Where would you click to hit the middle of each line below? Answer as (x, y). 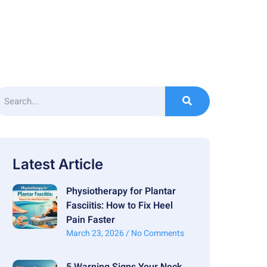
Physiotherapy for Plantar (121, 191)
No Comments (156, 233)
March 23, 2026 (96, 233)
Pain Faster (90, 220)
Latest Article (58, 164)
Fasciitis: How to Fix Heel (119, 205)
